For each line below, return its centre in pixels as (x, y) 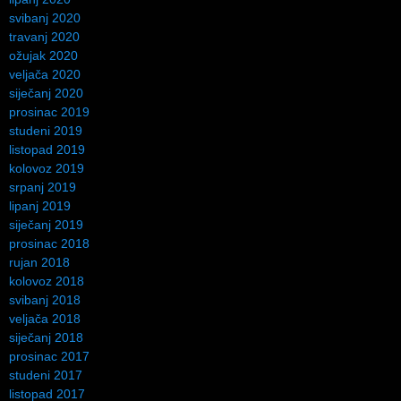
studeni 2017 (46, 375)
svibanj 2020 (45, 18)
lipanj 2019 (40, 206)
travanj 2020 (44, 37)
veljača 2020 (45, 75)
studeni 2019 (46, 131)
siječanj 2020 (46, 94)
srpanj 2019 (43, 188)
